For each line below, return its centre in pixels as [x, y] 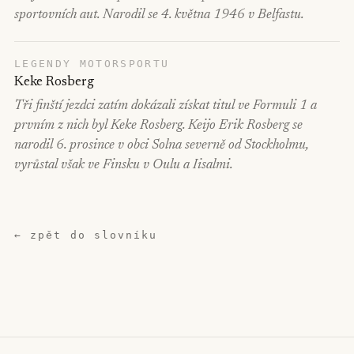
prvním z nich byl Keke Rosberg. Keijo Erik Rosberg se [158, 126]
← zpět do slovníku [86, 235]
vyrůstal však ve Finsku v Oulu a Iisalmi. [124, 166]
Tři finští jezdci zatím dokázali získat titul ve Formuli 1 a [166, 106]
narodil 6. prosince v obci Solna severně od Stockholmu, [161, 146]
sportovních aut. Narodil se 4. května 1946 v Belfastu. [159, 15]
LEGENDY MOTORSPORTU [92, 64]
